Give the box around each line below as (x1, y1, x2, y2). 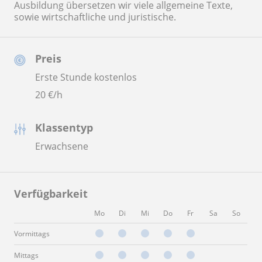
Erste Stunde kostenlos (35, 71, 137, 84)
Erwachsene (35, 140, 88, 153)
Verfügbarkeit (14, 187, 88, 201)
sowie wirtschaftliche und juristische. (14, 11, 176, 23)
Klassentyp (35, 120, 93, 135)
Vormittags (14, 229, 50, 239)
